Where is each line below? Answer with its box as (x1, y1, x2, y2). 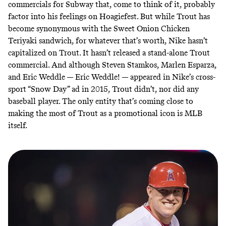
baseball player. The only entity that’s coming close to (8, 96, 193, 106)
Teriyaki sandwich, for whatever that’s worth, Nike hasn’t (8, 36, 208, 46)
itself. (8, 121, 27, 131)
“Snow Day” (28, 84, 70, 94)
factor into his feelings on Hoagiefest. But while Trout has (8, 12, 210, 22)
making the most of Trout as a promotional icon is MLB (8, 108, 202, 119)
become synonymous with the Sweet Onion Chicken (8, 24, 190, 34)
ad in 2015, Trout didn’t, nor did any (70, 84, 199, 94)
